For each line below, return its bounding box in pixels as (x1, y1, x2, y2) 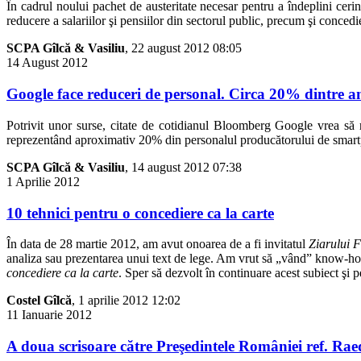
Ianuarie (22, 308, 63, 322)
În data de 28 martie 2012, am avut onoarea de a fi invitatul (6, 237, 309, 251)
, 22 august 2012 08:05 (125, 41, 242, 56)
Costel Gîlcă (6, 293, 72, 308)
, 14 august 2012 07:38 (125, 160, 242, 174)
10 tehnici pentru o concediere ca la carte (6, 204, 274, 222)
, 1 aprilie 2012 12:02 (72, 293, 180, 308)
